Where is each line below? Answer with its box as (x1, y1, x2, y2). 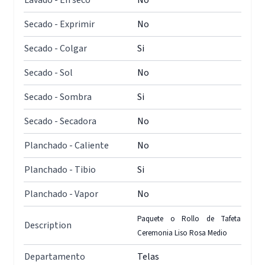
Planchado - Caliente (24, 139, 109, 152)
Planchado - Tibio (24, 163, 96, 176)
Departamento (24, 250, 85, 263)
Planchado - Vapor (24, 188, 98, 201)
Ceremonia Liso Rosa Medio (137, 228, 227, 238)
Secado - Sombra (24, 91, 92, 104)
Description (24, 219, 72, 232)
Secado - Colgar (24, 42, 87, 55)
